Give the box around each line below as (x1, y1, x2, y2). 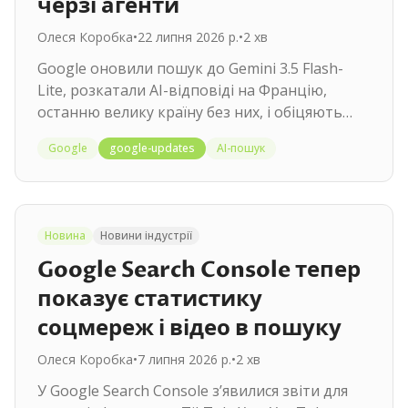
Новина (45, 228, 86, 243)
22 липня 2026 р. (138, 28, 239, 46)
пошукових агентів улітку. (37, 124, 224, 144)
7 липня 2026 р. (138, 351, 231, 368)
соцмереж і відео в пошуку (37, 313, 342, 343)
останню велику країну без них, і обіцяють (37, 102, 342, 122)
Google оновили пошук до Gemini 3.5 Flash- (37, 58, 343, 78)
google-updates (109, 140, 195, 156)
